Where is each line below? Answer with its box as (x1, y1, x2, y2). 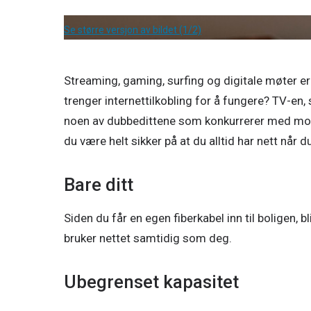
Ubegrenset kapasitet (64, 271, 239, 292)
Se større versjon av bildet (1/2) (64, 24, 201, 35)
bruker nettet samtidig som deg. (64, 231, 235, 245)
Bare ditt (64, 174, 133, 195)
